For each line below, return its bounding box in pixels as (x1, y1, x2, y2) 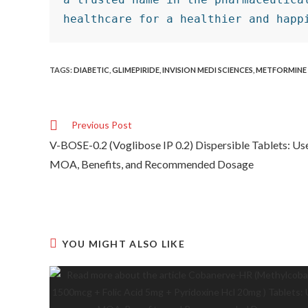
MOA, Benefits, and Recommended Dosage (49, 157, 254, 170)
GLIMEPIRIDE (112, 65, 159, 74)
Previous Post (71, 119, 132, 131)
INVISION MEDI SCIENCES (162, 65, 253, 74)
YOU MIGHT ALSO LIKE (62, 238, 186, 250)
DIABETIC (74, 65, 109, 74)
